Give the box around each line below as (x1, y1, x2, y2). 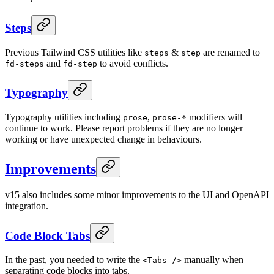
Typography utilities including (5, 112, 123, 123)
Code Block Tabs (5, 229, 90, 242)
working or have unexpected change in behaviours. (5, 134, 202, 145)
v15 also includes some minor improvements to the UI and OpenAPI (5, 190, 269, 200)
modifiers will (187, 112, 242, 123)
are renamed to (201, 46, 260, 57)
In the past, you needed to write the (5, 254, 143, 265)
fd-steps (5, 59, 44, 68)
